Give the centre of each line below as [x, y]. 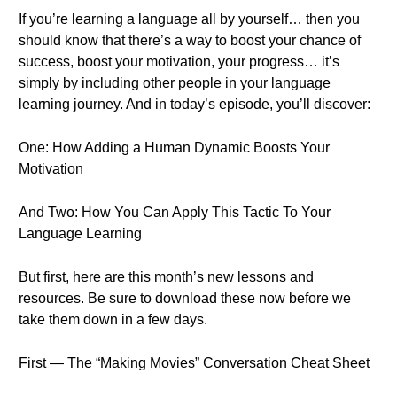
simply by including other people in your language [175, 83]
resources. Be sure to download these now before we [185, 298]
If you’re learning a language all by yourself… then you [189, 19]
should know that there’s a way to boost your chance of [190, 40]
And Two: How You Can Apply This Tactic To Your [175, 212]
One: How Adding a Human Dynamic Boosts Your [174, 148]
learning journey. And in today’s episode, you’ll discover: [195, 104]
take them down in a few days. [113, 319]
